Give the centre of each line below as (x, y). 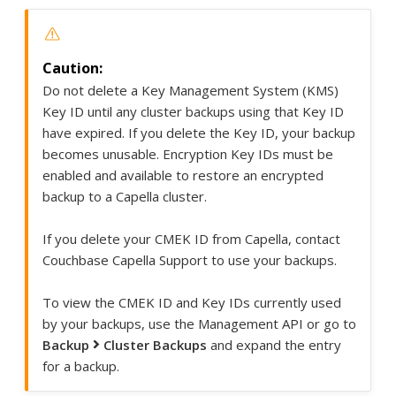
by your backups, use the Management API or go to (199, 323)
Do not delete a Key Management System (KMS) (190, 90)
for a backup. (81, 366)
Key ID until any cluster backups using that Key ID (193, 111)
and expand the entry (274, 344)
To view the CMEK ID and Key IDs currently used (192, 302)
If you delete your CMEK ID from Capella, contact (191, 238)
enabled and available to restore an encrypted (183, 175)
